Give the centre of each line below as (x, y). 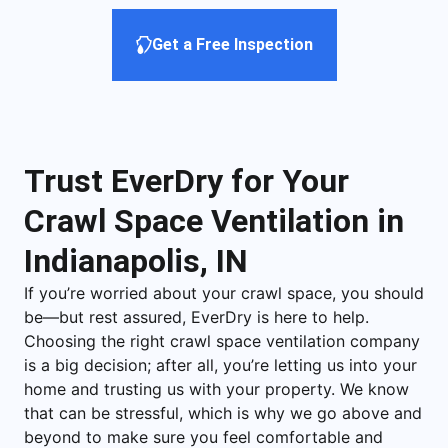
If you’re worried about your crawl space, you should (224, 292)
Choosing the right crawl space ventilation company (222, 340)
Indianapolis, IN (136, 260)
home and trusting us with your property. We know (216, 388)
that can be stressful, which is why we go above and (223, 412)
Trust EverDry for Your (186, 180)
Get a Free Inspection (232, 44)
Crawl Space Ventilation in (214, 220)
